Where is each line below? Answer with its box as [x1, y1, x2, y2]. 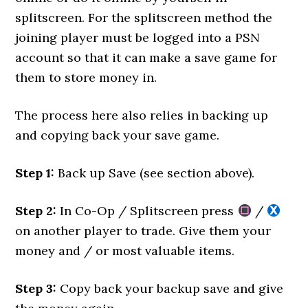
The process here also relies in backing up [15, 107, 269, 123]
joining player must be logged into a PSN [15, 30, 261, 45]
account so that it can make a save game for [15, 49, 278, 65]
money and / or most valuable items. [15, 243, 235, 258]
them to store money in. [15, 69, 157, 85]
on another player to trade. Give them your [15, 223, 272, 239]
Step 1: [15, 165, 55, 181]
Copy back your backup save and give [56, 280, 284, 296]
